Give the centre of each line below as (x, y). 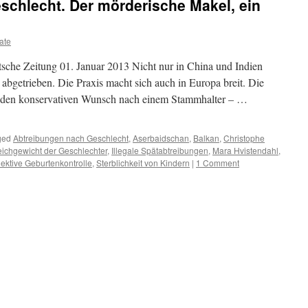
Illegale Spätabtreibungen (160, 150)
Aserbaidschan (161, 138)
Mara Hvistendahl (245, 150)
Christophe (244, 138)
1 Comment (218, 163)
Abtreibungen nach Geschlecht (71, 138)
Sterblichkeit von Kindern (143, 163)
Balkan (206, 138)
